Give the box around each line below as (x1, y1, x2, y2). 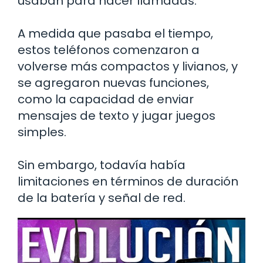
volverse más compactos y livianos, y (18, 58, 238, 75)
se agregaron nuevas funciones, (18, 75, 209, 92)
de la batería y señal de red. (18, 190, 186, 207)
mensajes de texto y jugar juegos (18, 107, 215, 124)
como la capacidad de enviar (18, 91, 194, 108)
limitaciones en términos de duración (18, 173, 238, 190)
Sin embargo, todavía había (18, 157, 186, 174)
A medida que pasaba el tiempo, (18, 25, 213, 42)
